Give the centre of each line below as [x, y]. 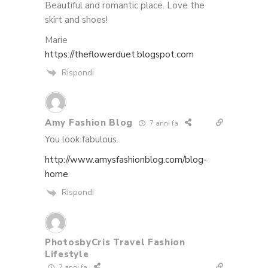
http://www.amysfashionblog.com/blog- [126, 160]
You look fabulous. [82, 140]
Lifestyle [67, 254]
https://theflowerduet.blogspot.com [119, 54]
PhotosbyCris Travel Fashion [115, 242]
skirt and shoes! [76, 19]
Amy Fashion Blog [89, 123]
